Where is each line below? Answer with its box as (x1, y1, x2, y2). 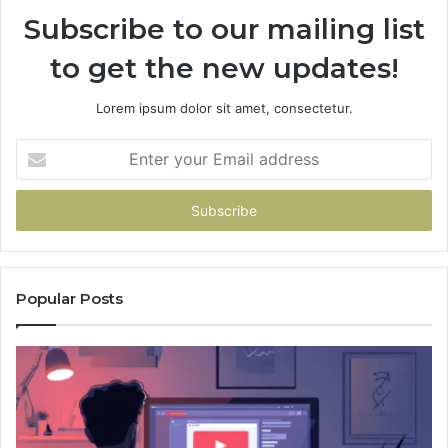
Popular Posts (16, 288, 123, 308)
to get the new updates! (49, 50, 399, 85)
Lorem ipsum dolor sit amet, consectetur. (95, 99, 353, 116)
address (15, 202, 65, 219)
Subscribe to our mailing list (23, 11, 425, 46)
